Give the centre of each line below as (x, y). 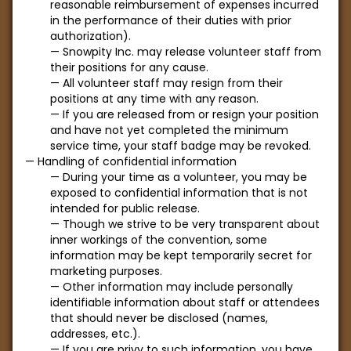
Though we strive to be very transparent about (191, 224)
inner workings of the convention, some (159, 240)
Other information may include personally (178, 287)
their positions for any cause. (129, 67)
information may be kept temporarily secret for (181, 255)
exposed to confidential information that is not (179, 193)
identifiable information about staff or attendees (185, 302)
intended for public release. (125, 208)
